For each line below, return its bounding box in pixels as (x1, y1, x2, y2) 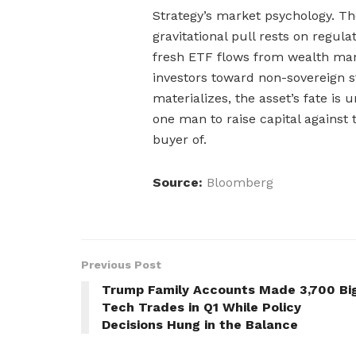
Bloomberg (207, 174, 273, 190)
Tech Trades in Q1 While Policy (102, 299, 301, 315)
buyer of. (153, 131, 207, 147)
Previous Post (81, 257, 161, 271)
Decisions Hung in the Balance (102, 316, 298, 332)
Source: (153, 174, 203, 190)
